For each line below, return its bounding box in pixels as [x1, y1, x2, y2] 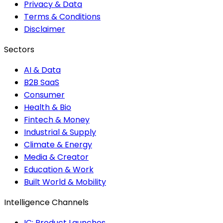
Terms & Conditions [24, 10, 101, 22]
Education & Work [24, 163, 94, 175]
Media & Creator [24, 151, 89, 163]
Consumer [24, 89, 65, 101]
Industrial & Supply [24, 126, 96, 138]
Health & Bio [24, 101, 71, 113]
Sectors [4, 43, 34, 55]
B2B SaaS [24, 76, 59, 88]
